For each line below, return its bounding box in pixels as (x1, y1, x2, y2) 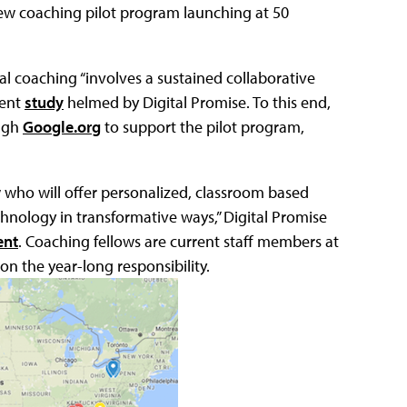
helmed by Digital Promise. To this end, (64, 91, 331, 113)
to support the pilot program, (101, 115, 304, 137)
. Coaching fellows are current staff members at (18, 230, 339, 252)
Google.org (23, 115, 101, 137)
